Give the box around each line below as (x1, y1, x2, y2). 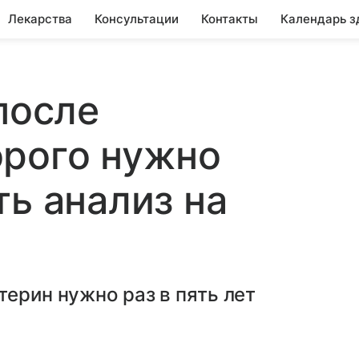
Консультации (95, 11, 179, 26)
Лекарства (8, 11, 72, 26)
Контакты (201, 11, 258, 26)
